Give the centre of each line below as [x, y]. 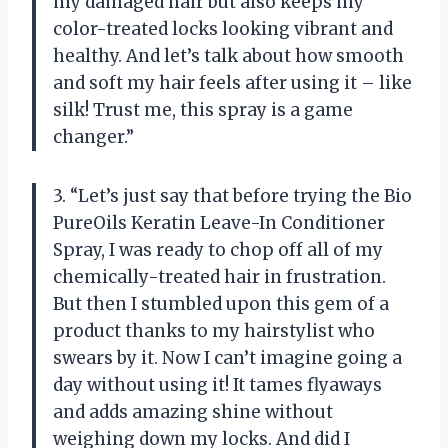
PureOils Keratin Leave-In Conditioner [219, 222]
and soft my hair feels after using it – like [232, 82]
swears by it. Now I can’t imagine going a [227, 357]
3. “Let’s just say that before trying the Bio [232, 195]
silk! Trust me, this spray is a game [203, 109]
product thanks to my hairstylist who [214, 330]
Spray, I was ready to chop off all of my [218, 249]
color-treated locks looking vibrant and [223, 28]
